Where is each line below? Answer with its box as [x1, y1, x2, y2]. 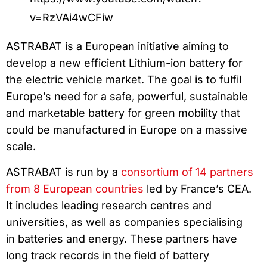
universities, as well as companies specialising [6, 215, 243, 228]
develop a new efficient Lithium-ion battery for [6, 57, 243, 70]
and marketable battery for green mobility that [6, 107, 240, 120]
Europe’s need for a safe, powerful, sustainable [6, 90, 248, 103]
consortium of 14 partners [121, 165, 253, 178]
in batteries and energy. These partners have [6, 232, 237, 245]
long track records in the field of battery [6, 249, 209, 262]
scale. [6, 140, 36, 153]
